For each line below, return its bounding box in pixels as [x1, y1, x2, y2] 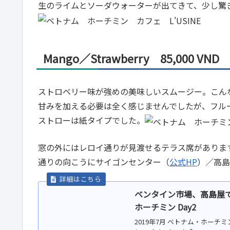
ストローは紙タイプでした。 [38, 113, 145, 126]
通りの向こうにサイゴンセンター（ [38, 155, 169, 168]
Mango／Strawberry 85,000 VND [43, 50, 219, 67]
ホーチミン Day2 [134, 200, 196, 213]
